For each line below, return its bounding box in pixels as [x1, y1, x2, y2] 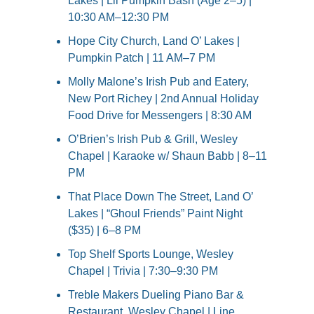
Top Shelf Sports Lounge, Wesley [68, 248, 233, 261]
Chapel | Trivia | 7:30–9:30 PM [68, 265, 218, 278]
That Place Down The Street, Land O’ [68, 191, 253, 203]
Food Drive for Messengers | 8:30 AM [68, 109, 252, 122]
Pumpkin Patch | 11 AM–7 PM [68, 52, 215, 64]
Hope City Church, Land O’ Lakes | [68, 35, 240, 48]
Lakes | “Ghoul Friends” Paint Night [68, 207, 243, 220]
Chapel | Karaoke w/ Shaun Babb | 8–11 [68, 150, 267, 163]
